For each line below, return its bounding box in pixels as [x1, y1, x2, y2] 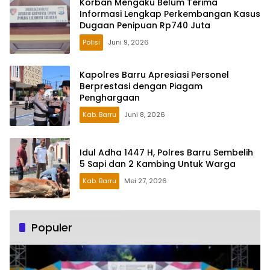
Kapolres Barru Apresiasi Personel [80, 68, 229, 81]
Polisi [83, 37, 100, 47]
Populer [31, 220, 72, 236]
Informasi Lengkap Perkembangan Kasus [80, 7, 260, 20]
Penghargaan [80, 91, 140, 104]
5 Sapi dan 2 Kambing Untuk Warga [80, 158, 236, 171]
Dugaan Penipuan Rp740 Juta [80, 19, 210, 31]
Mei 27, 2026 [124, 176, 167, 186]
